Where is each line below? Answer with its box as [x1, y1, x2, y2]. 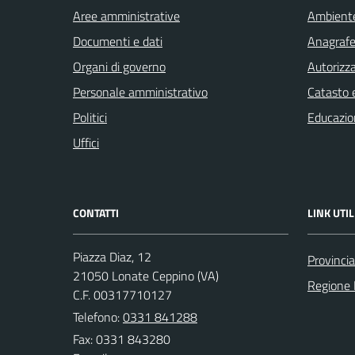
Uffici [73, 132, 99, 152]
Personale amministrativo [73, 82, 208, 101]
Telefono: [73, 307, 123, 326]
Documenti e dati [73, 31, 162, 51]
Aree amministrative [73, 6, 180, 25]
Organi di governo [73, 56, 166, 76]
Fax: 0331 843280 [73, 329, 170, 349]
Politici [73, 107, 107, 127]
